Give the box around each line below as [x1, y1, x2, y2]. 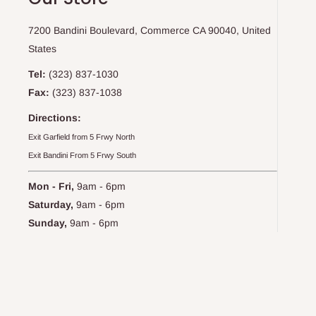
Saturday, [28, 198, 73, 210]
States [28, 43, 56, 55]
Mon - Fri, [28, 180, 74, 192]
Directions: [28, 111, 81, 123]
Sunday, [28, 217, 67, 229]
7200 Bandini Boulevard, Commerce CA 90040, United [28, 25, 271, 37]
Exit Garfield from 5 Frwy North [28, 132, 135, 141]
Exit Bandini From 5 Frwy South [28, 150, 136, 159]
